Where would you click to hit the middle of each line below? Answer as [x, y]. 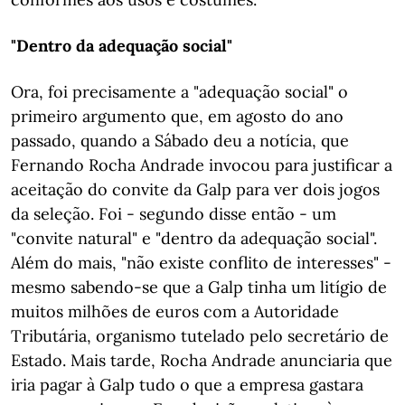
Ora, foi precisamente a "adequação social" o [179, 92]
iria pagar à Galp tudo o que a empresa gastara [187, 385]
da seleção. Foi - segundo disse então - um [174, 214]
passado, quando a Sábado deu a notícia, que [180, 141]
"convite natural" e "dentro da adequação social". [194, 238]
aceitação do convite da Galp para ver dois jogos [195, 189]
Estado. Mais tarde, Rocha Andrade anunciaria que [202, 360]
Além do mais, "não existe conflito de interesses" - [201, 263]
